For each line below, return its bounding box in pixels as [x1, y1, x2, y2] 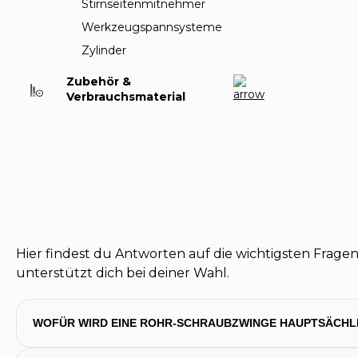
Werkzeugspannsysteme [82, 20, 222, 35]
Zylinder [82, 43, 126, 58]
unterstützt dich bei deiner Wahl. [16, 265, 229, 281]
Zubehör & [66, 74, 132, 89]
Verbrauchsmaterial [66, 89, 186, 105]
